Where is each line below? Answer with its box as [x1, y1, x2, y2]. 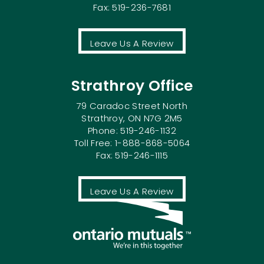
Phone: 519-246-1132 [88, 124, 176, 137]
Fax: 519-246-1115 [95, 149, 169, 162]
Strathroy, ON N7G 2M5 [81, 112, 183, 125]
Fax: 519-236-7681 [93, 1, 171, 14]
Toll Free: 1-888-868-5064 [74, 137, 190, 150]
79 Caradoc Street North [77, 100, 187, 113]
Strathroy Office [71, 75, 193, 97]
